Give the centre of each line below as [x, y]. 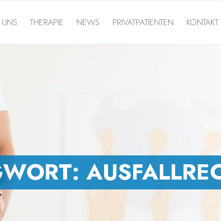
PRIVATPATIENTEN [143, 22]
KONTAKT [203, 22]
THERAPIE [47, 22]
